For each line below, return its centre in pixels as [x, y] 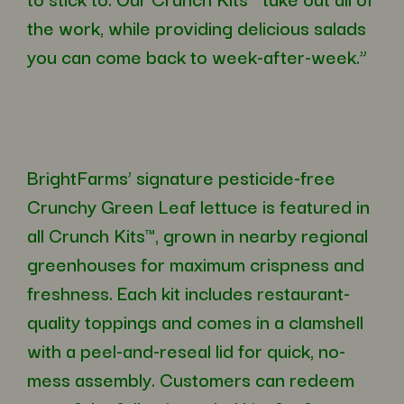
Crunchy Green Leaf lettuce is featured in [198, 206]
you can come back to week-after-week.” [197, 56]
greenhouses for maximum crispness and [196, 264]
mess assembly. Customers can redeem [191, 379]
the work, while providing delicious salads [197, 28]
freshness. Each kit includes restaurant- [188, 293]
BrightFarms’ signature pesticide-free [181, 177]
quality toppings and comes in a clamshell [195, 321]
